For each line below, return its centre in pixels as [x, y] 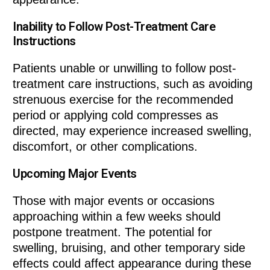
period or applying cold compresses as [116, 115]
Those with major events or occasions [114, 200]
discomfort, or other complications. [105, 146]
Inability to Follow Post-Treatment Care [114, 26]
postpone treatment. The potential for [113, 232]
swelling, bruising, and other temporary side [129, 247]
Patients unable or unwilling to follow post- [125, 68]
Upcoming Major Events [75, 173]
